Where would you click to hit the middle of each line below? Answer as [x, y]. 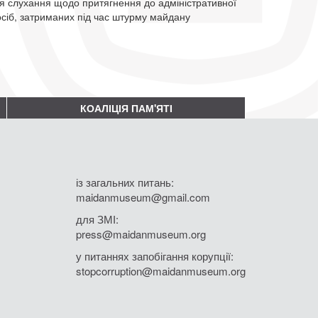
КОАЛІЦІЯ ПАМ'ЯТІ [126, 108]
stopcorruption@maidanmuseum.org [161, 270]
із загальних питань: [125, 182]
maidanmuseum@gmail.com [143, 197]
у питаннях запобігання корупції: [155, 256]
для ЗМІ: [97, 219]
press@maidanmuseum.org [141, 234]
